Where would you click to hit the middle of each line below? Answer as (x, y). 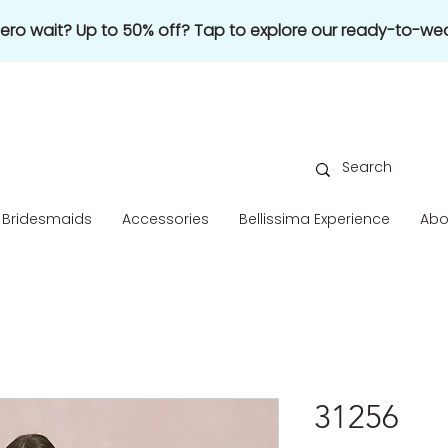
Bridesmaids (47, 219)
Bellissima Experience (314, 219)
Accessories (165, 219)
